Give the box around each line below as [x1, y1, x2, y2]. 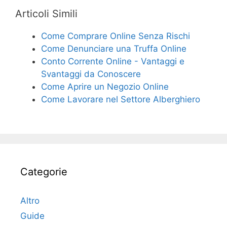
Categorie [20, 166, 67, 178]
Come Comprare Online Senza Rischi [41, 30, 190, 41]
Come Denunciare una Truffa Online [41, 43, 186, 54]
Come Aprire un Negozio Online [41, 81, 169, 92]
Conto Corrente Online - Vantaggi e [41, 56, 184, 66]
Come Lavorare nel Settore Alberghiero [41, 94, 200, 104]
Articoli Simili [15, 7, 78, 20]
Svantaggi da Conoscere [41, 68, 141, 79]
